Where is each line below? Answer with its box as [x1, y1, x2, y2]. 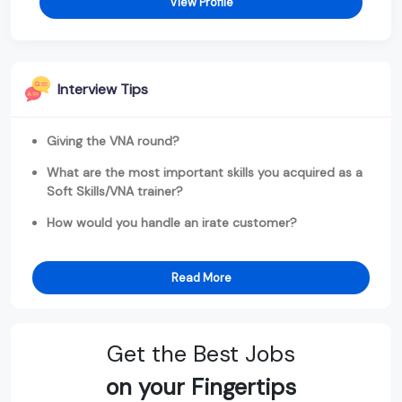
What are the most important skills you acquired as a [47, 163, 363, 180]
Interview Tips [57, 79, 148, 99]
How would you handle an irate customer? [47, 214, 297, 231]
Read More [170, 269, 232, 285]
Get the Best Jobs [107, 338, 295, 369]
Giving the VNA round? [47, 132, 179, 149]
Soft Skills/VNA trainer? [47, 182, 183, 199]
